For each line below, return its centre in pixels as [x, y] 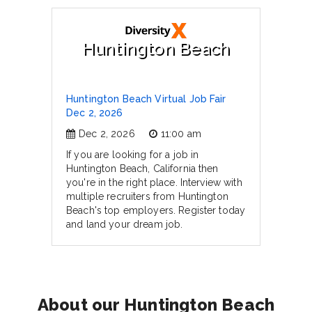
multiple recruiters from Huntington [147, 196]
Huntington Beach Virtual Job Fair [146, 99]
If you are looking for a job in [133, 155]
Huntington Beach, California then [142, 169]
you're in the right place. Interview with [154, 182]
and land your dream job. [125, 224]
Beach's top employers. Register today [156, 210]
